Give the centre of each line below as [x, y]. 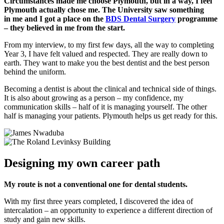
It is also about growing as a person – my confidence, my [94, 98]
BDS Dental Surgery [140, 19]
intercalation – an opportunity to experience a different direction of [108, 210]
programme [196, 19]
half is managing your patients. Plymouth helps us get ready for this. [111, 116]
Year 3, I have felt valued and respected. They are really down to [106, 54]
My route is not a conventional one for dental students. [96, 184]
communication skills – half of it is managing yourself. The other [105, 107]
